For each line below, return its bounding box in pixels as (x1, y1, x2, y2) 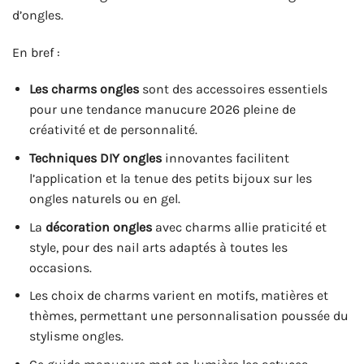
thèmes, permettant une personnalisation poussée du (28, 308, 349, 324)
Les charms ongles (28, 81, 139, 97)
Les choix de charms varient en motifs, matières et (28, 288, 328, 304)
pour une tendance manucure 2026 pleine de (28, 102, 296, 118)
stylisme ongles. (28, 328, 123, 344)
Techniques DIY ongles (28, 150, 162, 167)
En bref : (12, 44, 60, 60)
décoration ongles (45, 219, 152, 235)
